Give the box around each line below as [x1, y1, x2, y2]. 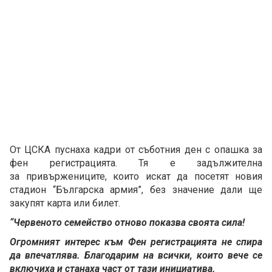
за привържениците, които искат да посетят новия [10, 170, 262, 182]
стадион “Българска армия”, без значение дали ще [10, 183, 262, 195]
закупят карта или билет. [10, 197, 120, 209]
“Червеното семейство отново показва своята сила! [10, 216, 247, 228]
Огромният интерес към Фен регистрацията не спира [10, 236, 262, 248]
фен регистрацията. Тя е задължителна [10, 157, 262, 169]
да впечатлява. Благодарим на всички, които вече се [10, 249, 262, 261]
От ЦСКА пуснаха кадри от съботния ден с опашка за [10, 143, 262, 155]
